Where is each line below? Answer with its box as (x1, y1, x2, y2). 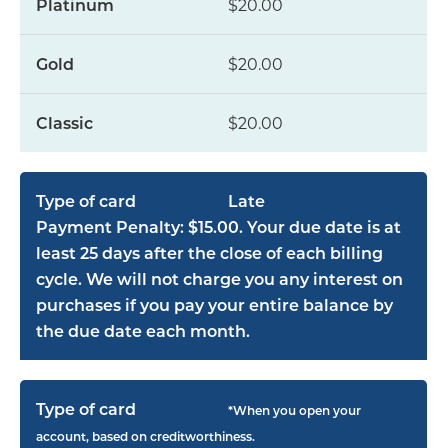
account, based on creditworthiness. (36, 428, 255, 445)
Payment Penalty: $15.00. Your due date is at (36, 216, 401, 238)
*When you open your (227, 402, 361, 419)
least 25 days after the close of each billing (36, 242, 383, 264)
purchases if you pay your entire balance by (36, 294, 393, 316)
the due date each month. (36, 320, 250, 342)
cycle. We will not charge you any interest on (36, 268, 403, 290)
